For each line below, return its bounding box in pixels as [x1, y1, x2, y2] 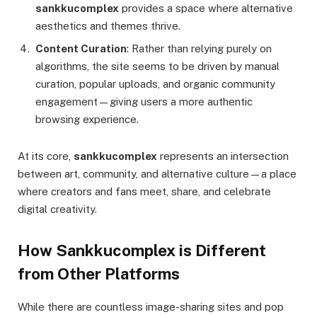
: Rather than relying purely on [127, 42, 272, 54]
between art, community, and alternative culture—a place [18, 167, 296, 180]
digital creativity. [18, 202, 97, 215]
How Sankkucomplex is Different [18, 241, 266, 260]
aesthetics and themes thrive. [35, 20, 180, 33]
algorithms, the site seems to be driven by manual [35, 59, 279, 72]
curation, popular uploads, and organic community [35, 77, 275, 90]
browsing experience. [35, 113, 139, 125]
